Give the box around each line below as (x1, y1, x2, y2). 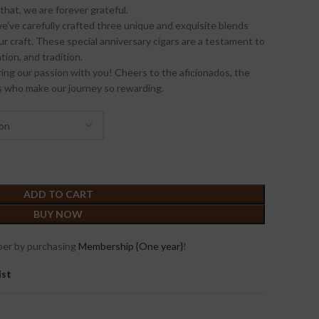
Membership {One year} (78, 240, 183, 252)
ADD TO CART (23, 188, 93, 200)
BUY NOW (33, 208, 83, 220)
